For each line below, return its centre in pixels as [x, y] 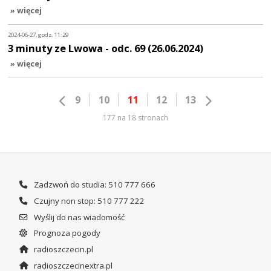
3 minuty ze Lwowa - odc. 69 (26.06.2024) [106, 48]
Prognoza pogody [66, 233]
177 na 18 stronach [135, 118]
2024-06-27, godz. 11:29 [38, 35]
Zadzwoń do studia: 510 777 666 [93, 185]
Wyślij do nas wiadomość [78, 217]
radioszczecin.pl [62, 250]
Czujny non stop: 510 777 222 [88, 201]
